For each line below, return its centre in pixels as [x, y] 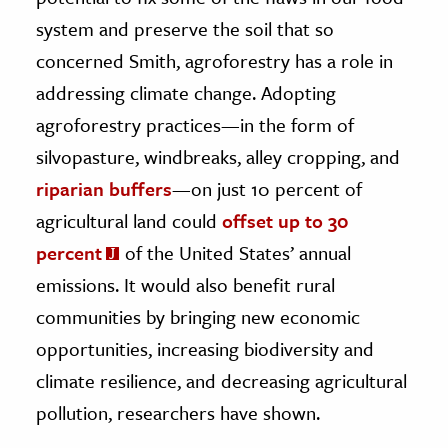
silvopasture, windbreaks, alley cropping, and [218, 156]
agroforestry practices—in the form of [195, 124]
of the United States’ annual [235, 252]
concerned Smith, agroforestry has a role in [214, 60]
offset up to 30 [285, 220]
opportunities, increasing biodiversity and [205, 348]
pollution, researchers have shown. [178, 412]
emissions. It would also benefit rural [185, 284]
